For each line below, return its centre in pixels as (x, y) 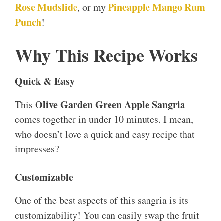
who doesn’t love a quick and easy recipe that (105, 134)
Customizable (44, 177)
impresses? (37, 149)
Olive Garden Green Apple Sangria (110, 105)
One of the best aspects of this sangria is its (102, 200)
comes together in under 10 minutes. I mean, (104, 119)
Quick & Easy (45, 81)
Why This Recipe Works (106, 55)
